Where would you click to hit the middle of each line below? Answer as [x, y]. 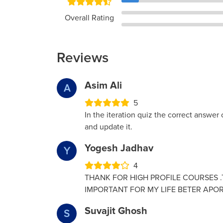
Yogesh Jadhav [119, 149]
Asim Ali [103, 86]
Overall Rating [89, 18]
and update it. [109, 127]
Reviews [83, 58]
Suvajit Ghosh [116, 211]
